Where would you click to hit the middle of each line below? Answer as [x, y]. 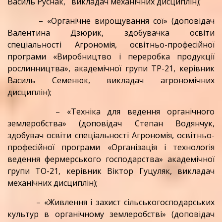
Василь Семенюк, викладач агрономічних [111, 81]
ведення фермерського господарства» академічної [111, 159]
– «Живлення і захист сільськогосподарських [111, 202]
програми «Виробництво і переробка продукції [111, 57]
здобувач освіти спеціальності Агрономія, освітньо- [111, 136]
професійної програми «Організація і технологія [111, 147]
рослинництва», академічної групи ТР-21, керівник [111, 69]
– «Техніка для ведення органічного [111, 112]
